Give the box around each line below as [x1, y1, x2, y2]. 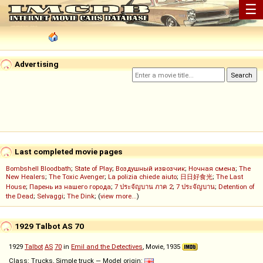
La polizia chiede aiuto [108, 173, 177, 181]
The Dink [67, 192, 95, 201]
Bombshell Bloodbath [6, 164, 71, 173]
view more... [100, 192, 137, 201]
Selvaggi [37, 192, 63, 201]
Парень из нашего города [29, 183, 111, 191]
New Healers [6, 173, 45, 181]
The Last [216, 173, 243, 181]
